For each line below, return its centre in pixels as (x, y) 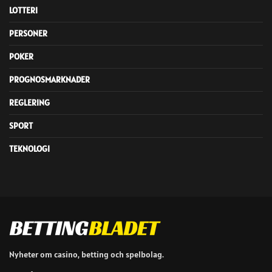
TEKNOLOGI (29, 148)
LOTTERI (23, 10)
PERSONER (28, 33)
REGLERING (29, 102)
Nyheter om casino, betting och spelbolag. (87, 255)
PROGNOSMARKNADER (49, 79)
